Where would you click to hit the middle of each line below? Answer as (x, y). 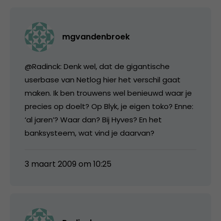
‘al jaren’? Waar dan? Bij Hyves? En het (93, 119)
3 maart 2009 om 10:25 (68, 164)
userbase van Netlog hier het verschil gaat (103, 79)
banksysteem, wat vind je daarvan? (90, 133)
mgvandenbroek (96, 37)
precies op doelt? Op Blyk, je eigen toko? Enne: (109, 106)
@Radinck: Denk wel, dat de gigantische (97, 66)
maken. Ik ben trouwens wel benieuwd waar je (108, 93)
